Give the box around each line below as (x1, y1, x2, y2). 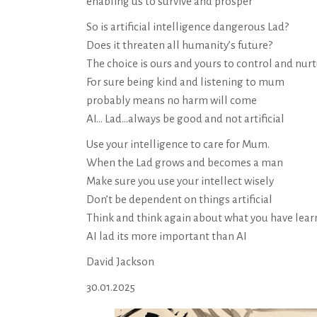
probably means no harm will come (86, 94, 257, 106)
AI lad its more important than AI (86, 230, 247, 242)
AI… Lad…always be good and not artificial (86, 113, 284, 125)
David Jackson (86, 255, 154, 267)
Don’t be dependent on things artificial (86, 193, 272, 205)
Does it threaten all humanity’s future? (86, 39, 272, 51)
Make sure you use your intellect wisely (86, 175, 274, 187)
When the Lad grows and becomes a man (86, 156, 283, 168)
